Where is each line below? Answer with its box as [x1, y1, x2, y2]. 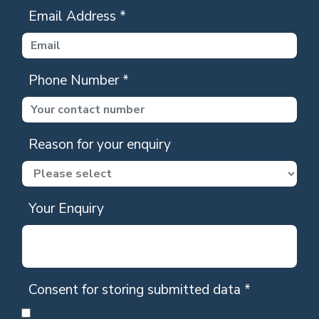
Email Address [28, 7, 120, 26]
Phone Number [28, 71, 122, 90]
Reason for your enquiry [28, 135, 171, 155]
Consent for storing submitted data [28, 281, 244, 300]
